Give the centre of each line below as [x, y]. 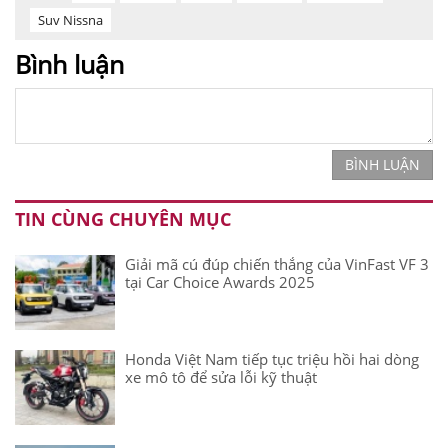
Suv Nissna [70, 20]
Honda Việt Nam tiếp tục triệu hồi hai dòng [272, 359]
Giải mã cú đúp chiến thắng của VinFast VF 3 [277, 264]
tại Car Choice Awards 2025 [220, 282]
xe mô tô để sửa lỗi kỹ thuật [221, 377]
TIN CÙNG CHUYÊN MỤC [123, 219]
